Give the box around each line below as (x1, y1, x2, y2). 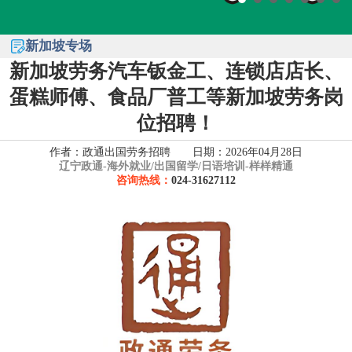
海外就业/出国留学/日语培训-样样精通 (107, 160, 293, 172)
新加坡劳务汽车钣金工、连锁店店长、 (9, 60, 343, 82)
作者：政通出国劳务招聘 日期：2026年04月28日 (49, 146, 302, 158)
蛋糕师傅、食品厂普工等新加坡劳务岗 (9, 86, 343, 108)
